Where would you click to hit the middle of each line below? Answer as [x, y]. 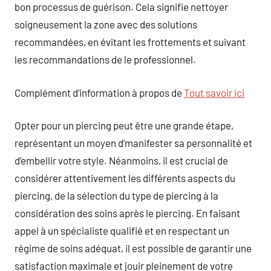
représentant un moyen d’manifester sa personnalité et [133, 143]
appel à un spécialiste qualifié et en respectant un [122, 230]
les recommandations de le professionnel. [105, 59]
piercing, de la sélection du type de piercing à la [116, 195]
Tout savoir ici [214, 92]
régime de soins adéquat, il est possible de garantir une [133, 248]
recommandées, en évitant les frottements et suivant [130, 42]
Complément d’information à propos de [99, 92]
